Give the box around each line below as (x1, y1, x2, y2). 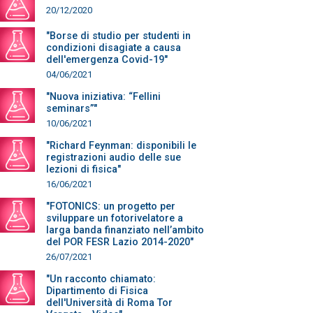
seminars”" (46, 103, 97, 115)
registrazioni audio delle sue (46, 152, 181, 163)
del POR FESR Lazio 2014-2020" (46, 236, 194, 248)
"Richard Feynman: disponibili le (46, 140, 196, 152)
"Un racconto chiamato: (46, 273, 156, 285)
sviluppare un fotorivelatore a (46, 212, 183, 224)
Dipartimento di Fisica (46, 285, 148, 297)
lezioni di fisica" (46, 163, 121, 175)
